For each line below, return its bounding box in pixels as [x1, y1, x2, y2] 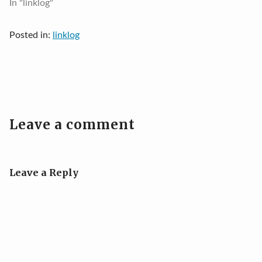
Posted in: [9, 30, 53, 40]
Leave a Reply [9, 167, 78, 178]
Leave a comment [9, 116, 135, 133]
